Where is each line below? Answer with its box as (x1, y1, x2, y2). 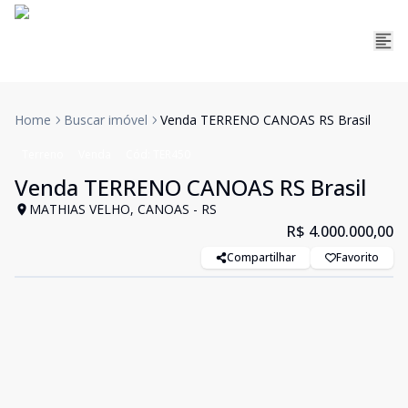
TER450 (153, 147, 190, 162)
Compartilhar (227, 250, 296, 265)
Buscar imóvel (64, 111, 148, 128)
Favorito (336, 250, 379, 265)
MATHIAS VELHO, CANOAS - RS (29, 200, 217, 218)
